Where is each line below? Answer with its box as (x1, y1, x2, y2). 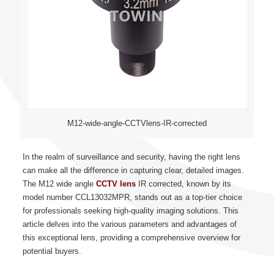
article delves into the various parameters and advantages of (22, 220, 237, 229)
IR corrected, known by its (135, 179, 231, 188)
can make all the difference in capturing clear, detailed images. (22, 166, 244, 175)
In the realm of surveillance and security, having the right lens (22, 152, 240, 161)
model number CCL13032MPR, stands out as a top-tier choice (22, 193, 242, 202)
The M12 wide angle (22, 179, 96, 188)
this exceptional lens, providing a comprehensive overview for (22, 233, 240, 242)
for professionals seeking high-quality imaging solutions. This (22, 206, 239, 215)
